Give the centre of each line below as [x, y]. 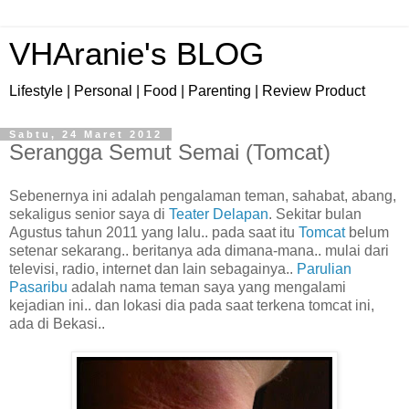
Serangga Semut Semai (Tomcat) [170, 152]
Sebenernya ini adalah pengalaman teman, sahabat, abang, [203, 195]
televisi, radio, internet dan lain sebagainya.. [153, 268]
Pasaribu [38, 287]
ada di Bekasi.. [57, 323]
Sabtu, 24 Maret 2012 [86, 134]
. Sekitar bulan [315, 214]
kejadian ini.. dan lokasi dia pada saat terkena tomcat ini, [192, 305]
